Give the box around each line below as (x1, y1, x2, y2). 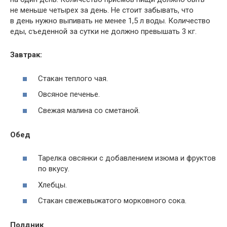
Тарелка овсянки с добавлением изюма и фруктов (38, 154, 216, 163)
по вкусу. (38, 164, 69, 174)
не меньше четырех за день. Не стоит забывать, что (10, 6, 194, 15)
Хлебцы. (38, 180, 67, 190)
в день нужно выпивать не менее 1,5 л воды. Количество (10, 16, 210, 26)
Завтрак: (10, 50, 42, 60)
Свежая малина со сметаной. (38, 105, 140, 115)
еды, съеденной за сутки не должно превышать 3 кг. (10, 27, 197, 36)
